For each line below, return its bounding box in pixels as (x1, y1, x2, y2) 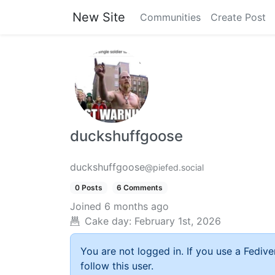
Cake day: (85, 215, 131, 228)
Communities (140, 11, 201, 23)
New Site (72, 10, 125, 25)
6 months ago (104, 200, 169, 213)
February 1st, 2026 (134, 215, 221, 228)
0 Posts (74, 183, 103, 192)
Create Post (211, 11, 266, 23)
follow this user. (80, 260, 153, 273)
